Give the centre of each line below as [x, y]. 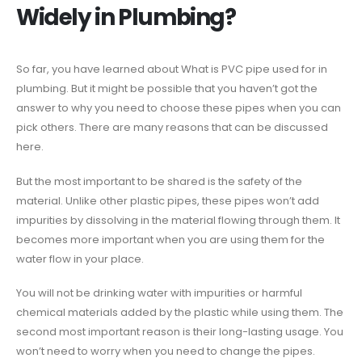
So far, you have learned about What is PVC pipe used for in [172, 69]
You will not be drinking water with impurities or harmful [159, 293]
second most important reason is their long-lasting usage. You [180, 332]
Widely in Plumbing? [126, 18]
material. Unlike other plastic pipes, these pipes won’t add [168, 200]
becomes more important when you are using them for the [170, 239]
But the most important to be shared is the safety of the [159, 181]
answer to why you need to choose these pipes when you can [179, 108]
